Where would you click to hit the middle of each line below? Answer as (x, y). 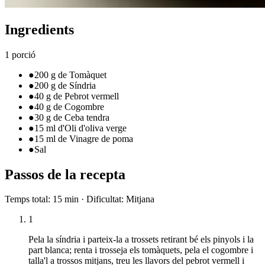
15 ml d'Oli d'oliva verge (80, 128)
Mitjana (140, 199)
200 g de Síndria (65, 85)
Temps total (26, 199)
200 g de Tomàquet (70, 75)
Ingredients (39, 29)
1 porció (20, 54)
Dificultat (104, 199)
